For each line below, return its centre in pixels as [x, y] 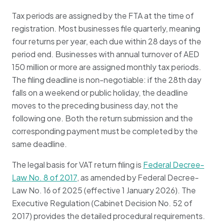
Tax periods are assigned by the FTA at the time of [103, 15]
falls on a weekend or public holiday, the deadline [100, 92]
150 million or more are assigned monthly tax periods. [107, 67]
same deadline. [39, 144]
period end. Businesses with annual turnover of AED [106, 54]
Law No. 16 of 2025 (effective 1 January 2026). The [104, 190]
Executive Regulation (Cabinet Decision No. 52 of [102, 203]
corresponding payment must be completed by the [105, 131]
